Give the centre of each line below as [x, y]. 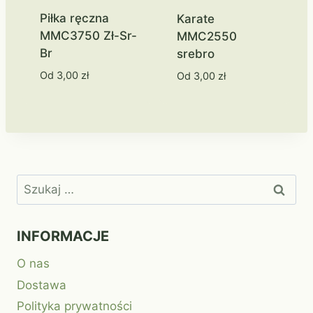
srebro [195, 53]
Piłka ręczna [74, 18]
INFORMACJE [63, 236]
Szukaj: [36, 183]
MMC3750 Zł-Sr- [88, 35]
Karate [195, 19]
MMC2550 [206, 36]
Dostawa [42, 285]
